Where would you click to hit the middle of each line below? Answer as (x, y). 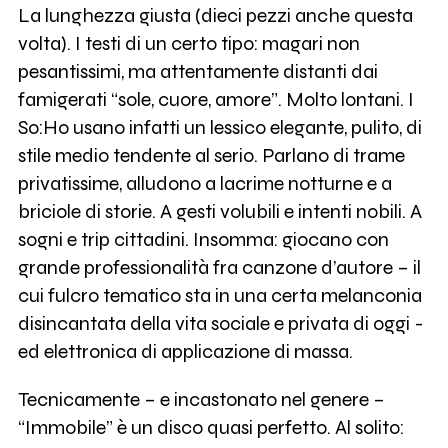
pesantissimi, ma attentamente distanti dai (197, 72)
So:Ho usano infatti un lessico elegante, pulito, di (219, 128)
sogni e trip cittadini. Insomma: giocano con (203, 240)
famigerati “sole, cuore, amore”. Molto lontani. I (215, 100)
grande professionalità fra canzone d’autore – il (219, 268)
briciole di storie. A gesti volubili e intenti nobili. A (219, 212)
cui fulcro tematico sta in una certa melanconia (219, 296)
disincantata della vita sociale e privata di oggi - (220, 324)
